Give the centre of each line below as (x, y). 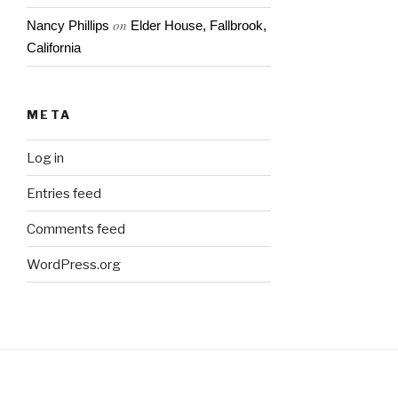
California (54, 48)
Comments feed (76, 229)
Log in (45, 158)
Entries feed (64, 193)
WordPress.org (74, 264)
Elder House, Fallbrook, (199, 26)
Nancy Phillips (68, 26)
